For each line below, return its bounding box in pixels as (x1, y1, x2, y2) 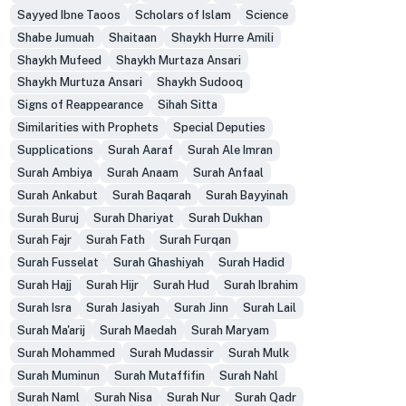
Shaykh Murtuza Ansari (16, 75, 142, 90)
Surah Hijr (85, 278, 139, 293)
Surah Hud (152, 278, 209, 293)
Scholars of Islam (134, 7, 231, 22)
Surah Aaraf (107, 143, 173, 158)
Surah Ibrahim (223, 278, 298, 293)
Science (245, 7, 288, 22)
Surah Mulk (227, 345, 289, 360)
